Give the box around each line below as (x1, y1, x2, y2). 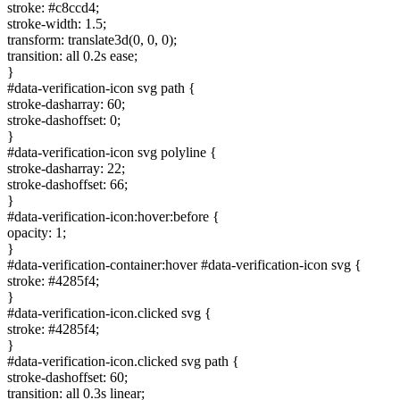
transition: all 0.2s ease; (7, 47, 137, 63)
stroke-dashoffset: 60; (7, 369, 128, 385)
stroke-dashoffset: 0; (7, 112, 121, 128)
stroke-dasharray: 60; (7, 96, 125, 112)
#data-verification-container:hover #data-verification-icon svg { (7, 256, 362, 272)
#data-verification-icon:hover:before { (7, 208, 220, 224)
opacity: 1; (7, 224, 66, 240)
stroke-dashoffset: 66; (7, 176, 128, 192)
